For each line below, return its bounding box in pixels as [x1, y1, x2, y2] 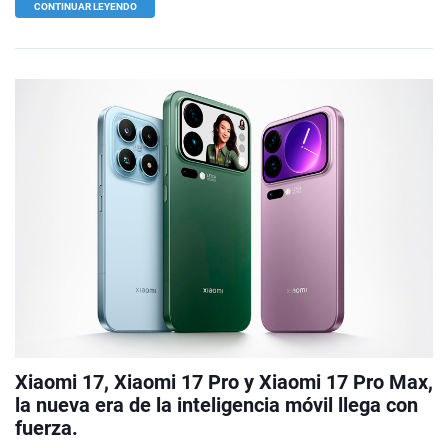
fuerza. [15, 415, 78, 440]
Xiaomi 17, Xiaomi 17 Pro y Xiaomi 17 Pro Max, [15, 369, 433, 394]
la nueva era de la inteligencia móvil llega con [15, 392, 418, 417]
